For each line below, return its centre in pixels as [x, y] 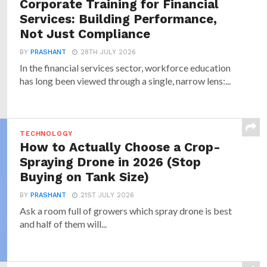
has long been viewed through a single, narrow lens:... [125, 81]
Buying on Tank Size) [85, 177]
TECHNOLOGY [46, 134]
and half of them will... [63, 224]
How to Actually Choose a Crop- [120, 148]
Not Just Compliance [85, 34]
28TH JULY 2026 [108, 52]
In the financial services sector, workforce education [125, 68]
